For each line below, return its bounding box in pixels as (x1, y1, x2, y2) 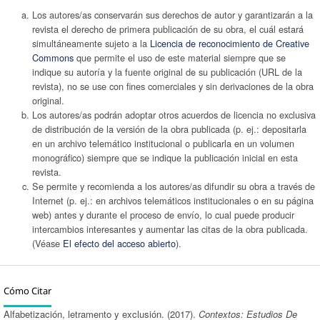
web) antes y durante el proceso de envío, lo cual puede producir (31, 207, 294, 221)
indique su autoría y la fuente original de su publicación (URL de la (31, 64, 302, 79)
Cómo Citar (3, 284, 51, 297)
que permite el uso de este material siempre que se (73, 50, 286, 64)
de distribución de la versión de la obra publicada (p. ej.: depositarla (31, 121, 306, 136)
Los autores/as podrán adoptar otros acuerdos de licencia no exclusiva (31, 107, 316, 121)
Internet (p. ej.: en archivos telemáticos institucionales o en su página (31, 193, 314, 207)
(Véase (31, 236, 63, 250)
